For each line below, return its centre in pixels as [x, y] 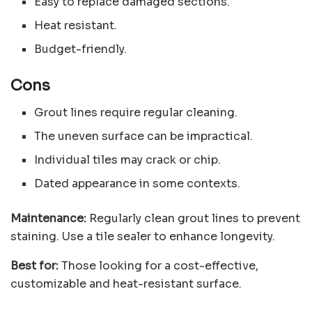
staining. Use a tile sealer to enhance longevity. [143, 236]
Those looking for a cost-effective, [160, 265]
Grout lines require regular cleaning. [136, 112]
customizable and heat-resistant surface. [126, 283]
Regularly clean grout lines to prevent [195, 218]
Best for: [36, 265]
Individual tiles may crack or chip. [128, 159]
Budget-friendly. [81, 49]
